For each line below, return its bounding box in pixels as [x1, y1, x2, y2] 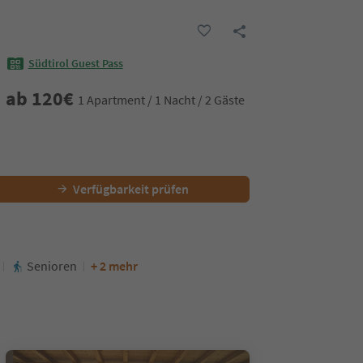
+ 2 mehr [91, 258, 138, 274]
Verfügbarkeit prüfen [72, 181, 189, 197]
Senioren [27, 258, 77, 274]
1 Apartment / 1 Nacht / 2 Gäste [77, 91, 245, 108]
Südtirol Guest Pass [28, 56, 123, 71]
